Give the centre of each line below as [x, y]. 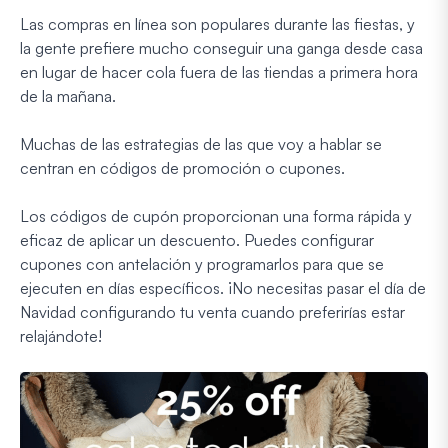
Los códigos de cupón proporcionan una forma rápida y [216, 216]
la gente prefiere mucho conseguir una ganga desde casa [221, 48]
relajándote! [61, 336]
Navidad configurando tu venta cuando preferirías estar [212, 312]
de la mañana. [68, 96]
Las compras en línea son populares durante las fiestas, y [217, 24]
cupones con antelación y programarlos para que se [202, 264]
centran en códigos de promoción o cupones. [182, 168]
